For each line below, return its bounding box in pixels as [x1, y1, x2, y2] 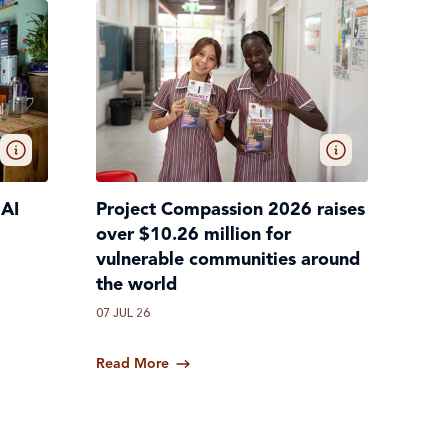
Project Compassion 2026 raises [96, 201, 365, 220]
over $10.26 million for [96, 226, 291, 245]
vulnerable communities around [96, 251, 360, 270]
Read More [96, 357, 169, 372]
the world [96, 276, 177, 295]
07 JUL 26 [96, 308, 150, 321]
